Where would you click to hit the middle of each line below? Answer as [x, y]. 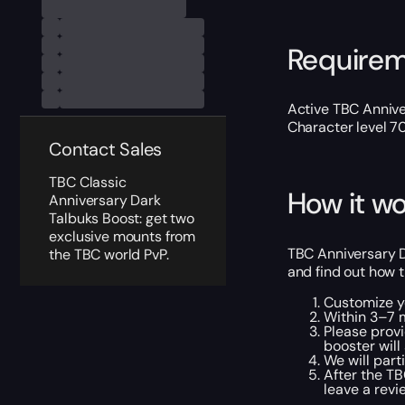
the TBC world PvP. [109, 254]
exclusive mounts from [122, 236]
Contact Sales [106, 149]
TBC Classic [88, 182]
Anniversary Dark [105, 200]
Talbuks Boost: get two [122, 218]
